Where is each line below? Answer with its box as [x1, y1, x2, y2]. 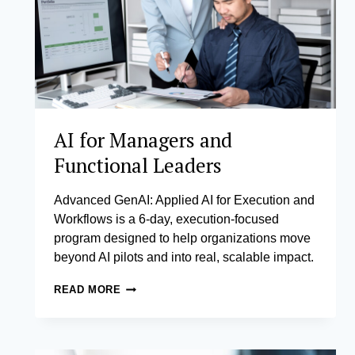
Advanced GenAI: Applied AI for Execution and [54, 193, 315, 208]
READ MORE [54, 284, 121, 296]
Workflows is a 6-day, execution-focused [54, 212, 279, 227]
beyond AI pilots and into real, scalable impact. [54, 250, 314, 265]
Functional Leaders [54, 152, 222, 179]
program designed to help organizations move [54, 231, 311, 246]
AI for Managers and [54, 127, 232, 154]
